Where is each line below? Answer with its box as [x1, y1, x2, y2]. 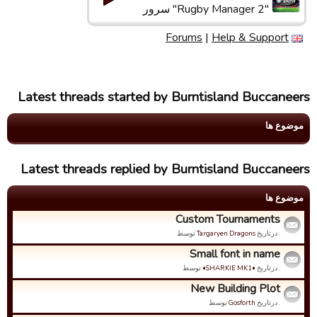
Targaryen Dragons [197, 229, 255, 238]
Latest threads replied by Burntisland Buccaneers [21, 160, 310, 178]
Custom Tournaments [175, 212, 280, 227]
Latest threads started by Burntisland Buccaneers [18, 88, 310, 106]
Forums [166, 30, 202, 45]
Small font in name [190, 246, 280, 262]
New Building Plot [190, 281, 280, 296]
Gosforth [229, 298, 255, 307]
